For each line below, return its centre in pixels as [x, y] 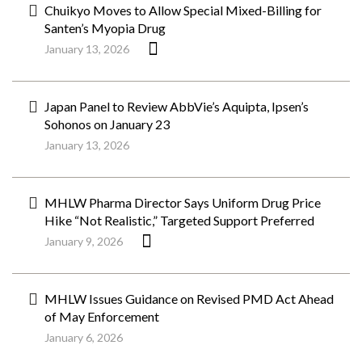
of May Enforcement [102, 316]
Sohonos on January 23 [107, 124]
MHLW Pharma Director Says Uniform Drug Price [183, 202]
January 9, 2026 [84, 241]
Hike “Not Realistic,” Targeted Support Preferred [179, 220]
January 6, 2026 [84, 337]
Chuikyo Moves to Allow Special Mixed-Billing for [183, 10]
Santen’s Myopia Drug [105, 28]
